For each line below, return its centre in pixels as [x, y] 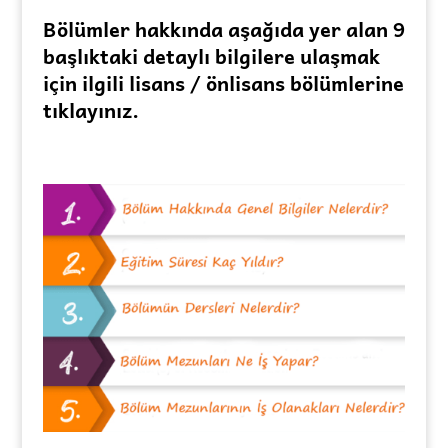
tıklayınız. [90, 110]
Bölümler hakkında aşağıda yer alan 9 [223, 29]
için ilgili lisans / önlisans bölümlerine [223, 83]
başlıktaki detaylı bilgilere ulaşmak [211, 56]
